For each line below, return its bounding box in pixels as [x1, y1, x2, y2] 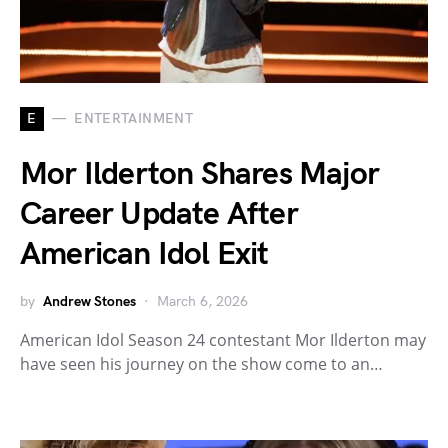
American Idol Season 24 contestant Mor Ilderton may [20, 328, 426, 351]
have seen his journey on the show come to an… [20, 352, 383, 375]
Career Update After [20, 194, 298, 234]
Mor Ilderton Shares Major [20, 154, 380, 194]
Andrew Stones [43, 292, 136, 310]
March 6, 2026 [157, 292, 248, 310]
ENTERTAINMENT [74, 110, 193, 128]
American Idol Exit [20, 234, 269, 274]
